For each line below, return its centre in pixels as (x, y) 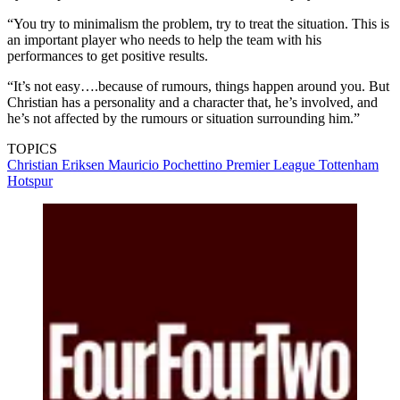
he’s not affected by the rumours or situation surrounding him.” (183, 119)
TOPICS (32, 149)
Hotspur (30, 181)
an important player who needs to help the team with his (164, 40)
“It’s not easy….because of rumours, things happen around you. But (198, 87)
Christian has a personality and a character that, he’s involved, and (192, 103)
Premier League (272, 165)
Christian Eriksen (58, 165)
